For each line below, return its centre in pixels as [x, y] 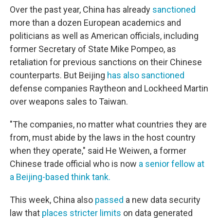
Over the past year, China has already [81, 9]
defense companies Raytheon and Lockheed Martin [109, 88]
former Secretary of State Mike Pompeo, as [93, 49]
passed [109, 200]
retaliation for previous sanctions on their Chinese [106, 62]
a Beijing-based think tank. [60, 177]
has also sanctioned [146, 75]
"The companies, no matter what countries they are [108, 124]
